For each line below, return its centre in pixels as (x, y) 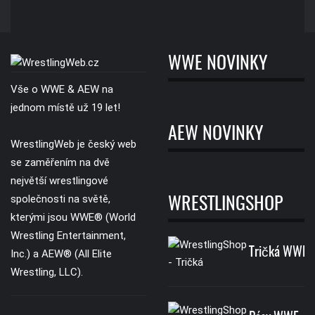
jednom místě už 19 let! (65, 107)
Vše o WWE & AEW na (62, 89)
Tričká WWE (278, 252)
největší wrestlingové (59, 180)
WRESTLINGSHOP (225, 205)
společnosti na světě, (60, 199)
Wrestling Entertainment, (68, 235)
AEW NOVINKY (216, 135)
